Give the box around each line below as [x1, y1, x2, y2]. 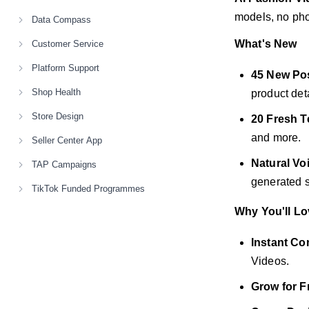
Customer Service [32, 39, 103, 49]
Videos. [251, 255, 290, 268]
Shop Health [32, 87, 81, 97]
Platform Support [32, 63, 99, 73]
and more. [251, 132, 301, 144]
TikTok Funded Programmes [32, 183, 145, 194]
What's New [235, 38, 297, 50]
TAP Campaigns [32, 159, 97, 170]
